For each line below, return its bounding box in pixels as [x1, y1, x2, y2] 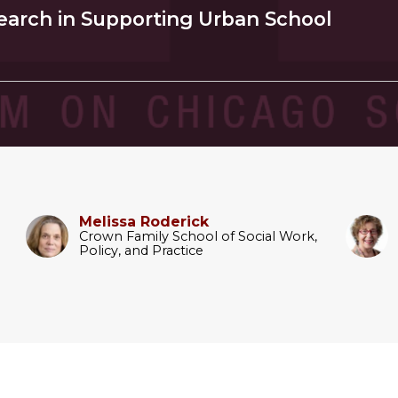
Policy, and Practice [78, 242, 203, 259]
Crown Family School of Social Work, [78, 227, 317, 244]
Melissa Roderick [78, 212, 209, 230]
